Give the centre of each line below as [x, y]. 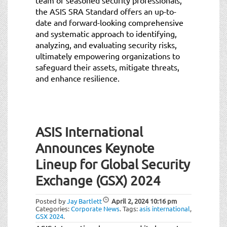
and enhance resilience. [78, 78]
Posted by [51, 201]
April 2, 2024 [130, 201]
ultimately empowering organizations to [108, 55]
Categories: [53, 208]
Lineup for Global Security [113, 164]
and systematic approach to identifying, [106, 33]
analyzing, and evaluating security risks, [106, 44]
